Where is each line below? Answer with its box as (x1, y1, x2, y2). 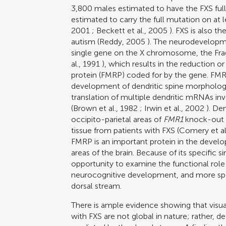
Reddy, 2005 (99, 36, 146, 46)
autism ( (71, 36, 100, 46)
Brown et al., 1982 (73, 103, 138, 113)
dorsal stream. (71, 181, 122, 191)
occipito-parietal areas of (71, 114, 164, 124)
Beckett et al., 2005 (96, 25, 168, 35)
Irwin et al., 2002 (144, 103, 205, 113)
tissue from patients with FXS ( (71, 125, 180, 135)
